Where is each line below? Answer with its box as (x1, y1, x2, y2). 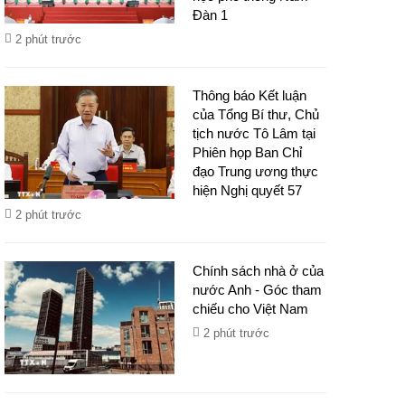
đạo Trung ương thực (193, 164, 319, 179)
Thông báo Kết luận (193, 88, 307, 103)
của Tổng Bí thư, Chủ (193, 107, 320, 122)
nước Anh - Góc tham (193, 282, 323, 297)
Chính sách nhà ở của (193, 263, 325, 278)
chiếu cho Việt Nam (193, 301, 309, 316)
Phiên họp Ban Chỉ (193, 145, 303, 160)
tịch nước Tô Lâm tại (193, 126, 316, 141)
